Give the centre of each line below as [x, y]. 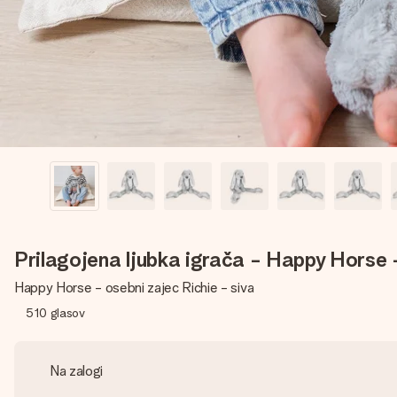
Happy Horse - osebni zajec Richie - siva [134, 288]
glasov [67, 313]
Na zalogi [77, 371]
